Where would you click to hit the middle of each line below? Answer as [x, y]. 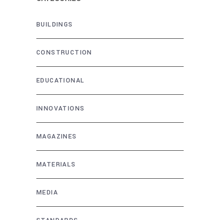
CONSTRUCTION [64, 52]
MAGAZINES [57, 136]
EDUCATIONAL [61, 80]
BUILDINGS [55, 24]
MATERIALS [56, 164]
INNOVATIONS [61, 108]
